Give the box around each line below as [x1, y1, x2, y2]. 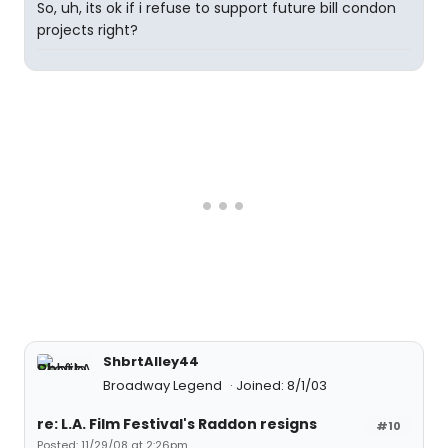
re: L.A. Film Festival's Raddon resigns [37, 414, 317, 434]
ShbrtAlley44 [103, 352, 199, 371]
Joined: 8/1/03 [236, 376, 327, 395]
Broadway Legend [103, 376, 225, 395]
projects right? [37, 20, 138, 40]
